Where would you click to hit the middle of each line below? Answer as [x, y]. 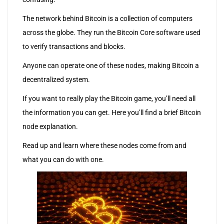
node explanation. [50, 127]
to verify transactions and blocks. [74, 47]
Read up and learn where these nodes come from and [104, 146]
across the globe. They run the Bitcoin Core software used [111, 33]
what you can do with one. [63, 160]
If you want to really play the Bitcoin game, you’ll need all [109, 99]
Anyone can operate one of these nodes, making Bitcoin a [111, 66]
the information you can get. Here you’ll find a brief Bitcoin [112, 113]
